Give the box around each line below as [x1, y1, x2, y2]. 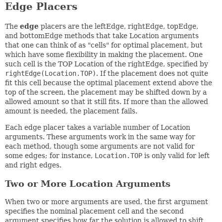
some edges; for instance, [5, 151, 95, 160]
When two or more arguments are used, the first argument [5, 197, 208, 206]
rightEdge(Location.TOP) [5, 69, 96, 77]
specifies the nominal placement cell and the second [5, 207, 184, 215]
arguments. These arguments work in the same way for [5, 132, 195, 141]
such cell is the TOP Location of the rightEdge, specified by [5, 59, 208, 68]
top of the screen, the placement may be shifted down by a [5, 88, 207, 96]
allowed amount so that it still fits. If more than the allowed [5, 97, 208, 106]
